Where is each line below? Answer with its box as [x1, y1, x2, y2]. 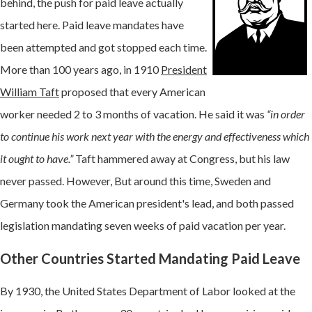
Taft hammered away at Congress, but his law [75, 151, 290, 165]
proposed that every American [59, 84, 205, 98]
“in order [267, 107, 305, 120]
